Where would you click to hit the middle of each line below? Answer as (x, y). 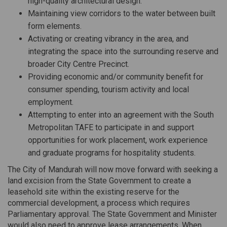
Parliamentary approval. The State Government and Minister (112, 214)
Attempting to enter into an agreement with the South (121, 115)
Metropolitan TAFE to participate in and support (111, 127)
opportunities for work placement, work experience (118, 140)
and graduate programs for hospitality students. (112, 153)
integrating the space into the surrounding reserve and (123, 51)
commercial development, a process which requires (99, 203)
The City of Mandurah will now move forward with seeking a (113, 169)
